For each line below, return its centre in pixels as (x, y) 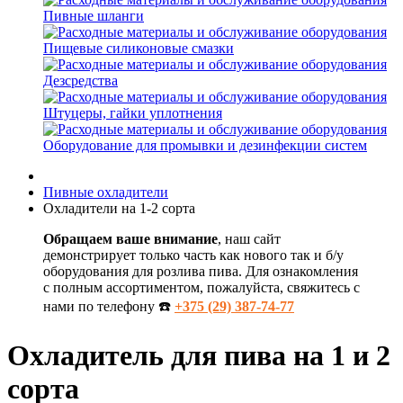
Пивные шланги (94, 16)
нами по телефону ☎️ (109, 306)
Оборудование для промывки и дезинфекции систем (205, 145)
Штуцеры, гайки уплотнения (133, 113)
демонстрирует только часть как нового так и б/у (193, 255)
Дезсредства (81, 81)
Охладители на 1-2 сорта (119, 208)
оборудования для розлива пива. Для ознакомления (201, 271)
